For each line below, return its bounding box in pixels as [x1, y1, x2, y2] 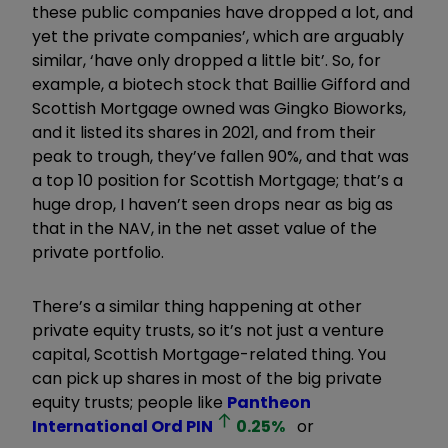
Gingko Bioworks [274, 96, 403, 120]
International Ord [32, 414, 183, 438]
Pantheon [227, 390, 311, 414]
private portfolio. [32, 240, 164, 264]
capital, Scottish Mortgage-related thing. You [32, 342, 386, 366]
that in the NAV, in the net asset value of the [32, 216, 377, 240]
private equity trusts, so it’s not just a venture [32, 318, 384, 342]
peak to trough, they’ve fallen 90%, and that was [32, 144, 409, 168]
